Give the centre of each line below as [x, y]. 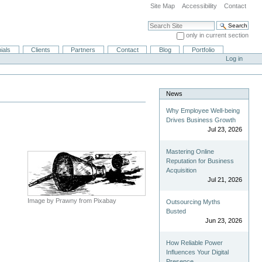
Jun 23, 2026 [223, 221]
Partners [83, 50]
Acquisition [182, 170]
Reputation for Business [200, 161]
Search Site [163, 24]
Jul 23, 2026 [225, 130]
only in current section [217, 35]
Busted [176, 211]
